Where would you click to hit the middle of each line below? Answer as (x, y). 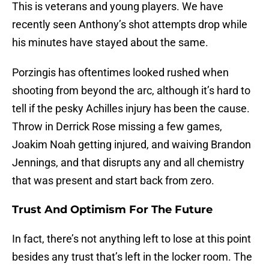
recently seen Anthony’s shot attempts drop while (130, 25)
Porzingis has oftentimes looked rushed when (120, 73)
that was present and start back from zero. (113, 181)
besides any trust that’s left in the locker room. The (132, 257)
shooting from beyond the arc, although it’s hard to (131, 91)
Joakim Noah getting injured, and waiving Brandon (131, 145)
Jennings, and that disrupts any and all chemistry (128, 163)
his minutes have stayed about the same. (110, 43)
